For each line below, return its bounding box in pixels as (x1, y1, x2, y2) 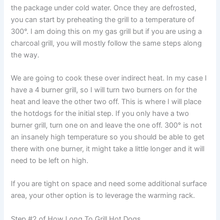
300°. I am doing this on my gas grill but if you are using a (11, 27, 202, 36)
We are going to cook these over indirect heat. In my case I (11, 74, 207, 83)
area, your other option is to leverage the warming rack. (11, 191, 195, 200)
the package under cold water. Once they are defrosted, (11, 3, 197, 12)
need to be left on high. (11, 156, 89, 165)
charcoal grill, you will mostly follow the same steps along (11, 38, 202, 48)
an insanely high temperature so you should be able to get (11, 133, 205, 142)
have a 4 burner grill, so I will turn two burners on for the (11, 85, 197, 95)
